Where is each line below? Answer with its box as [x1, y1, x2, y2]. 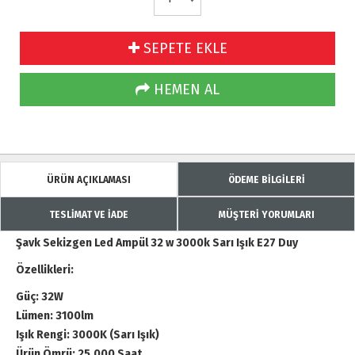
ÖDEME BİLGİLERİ [227, 174, 305, 185]
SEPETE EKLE [139, 40, 227, 57]
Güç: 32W [16, 290, 66, 303]
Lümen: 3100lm [16, 309, 94, 323]
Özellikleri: [16, 263, 74, 277]
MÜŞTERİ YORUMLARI [218, 209, 315, 220]
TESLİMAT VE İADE [49, 209, 128, 220]
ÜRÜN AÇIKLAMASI [47, 174, 131, 185]
